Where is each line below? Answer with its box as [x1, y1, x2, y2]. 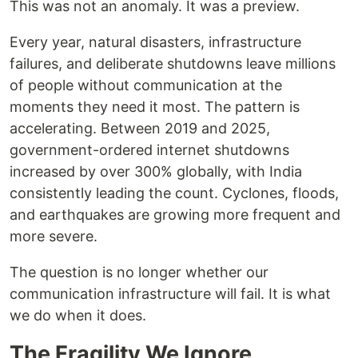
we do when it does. [10, 307, 146, 324]
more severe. [10, 228, 97, 245]
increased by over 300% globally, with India [10, 163, 302, 180]
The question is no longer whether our [10, 264, 268, 280]
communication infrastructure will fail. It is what [10, 285, 331, 302]
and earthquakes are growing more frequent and [10, 206, 340, 223]
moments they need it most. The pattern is [10, 98, 300, 115]
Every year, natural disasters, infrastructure [10, 34, 301, 50]
